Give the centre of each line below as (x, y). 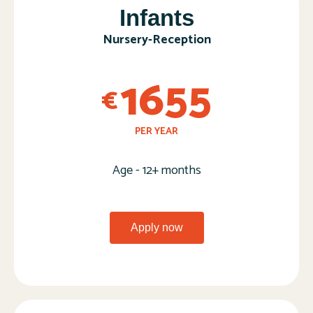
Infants (156, 18)
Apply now (156, 228)
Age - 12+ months (156, 171)
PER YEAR (156, 132)
